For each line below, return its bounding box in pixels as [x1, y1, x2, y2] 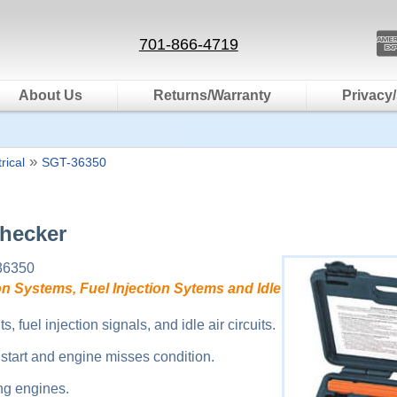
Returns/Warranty [153, 88, 271, 103]
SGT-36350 [42, 155, 106, 169]
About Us [19, 88, 82, 103]
